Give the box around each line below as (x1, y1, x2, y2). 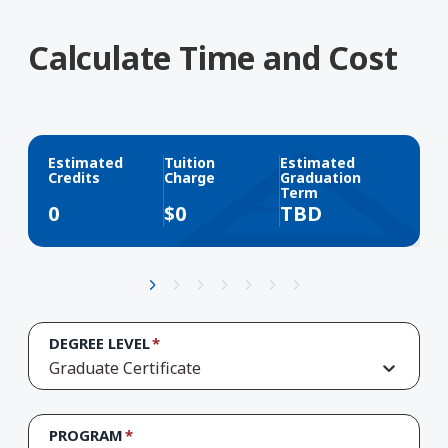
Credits (48, 167, 100, 187)
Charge (164, 167, 216, 187)
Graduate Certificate (49, 357, 201, 380)
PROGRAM (49, 425, 123, 446)
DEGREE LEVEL (49, 332, 150, 353)
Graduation (280, 167, 362, 187)
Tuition (164, 152, 216, 172)
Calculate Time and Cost (28, 35, 398, 79)
